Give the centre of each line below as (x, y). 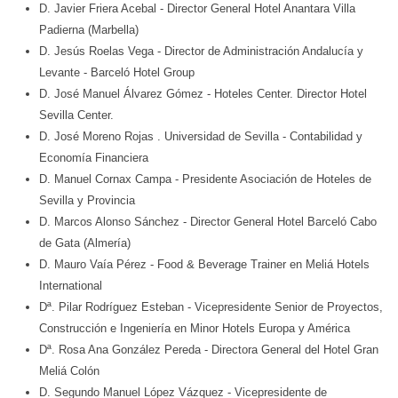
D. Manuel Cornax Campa (107, 179)
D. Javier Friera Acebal (99, 9)
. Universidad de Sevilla (218, 137)
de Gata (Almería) (85, 243)
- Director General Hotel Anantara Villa (258, 9)
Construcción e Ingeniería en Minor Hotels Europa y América (195, 329)
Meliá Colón (69, 371)
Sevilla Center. (76, 115)
